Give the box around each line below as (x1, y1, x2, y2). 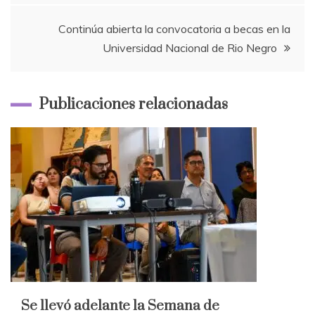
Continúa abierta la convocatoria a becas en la (58, 21, 290, 36)
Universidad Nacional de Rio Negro (103, 40, 277, 55)
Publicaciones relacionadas (39, 94, 228, 114)
